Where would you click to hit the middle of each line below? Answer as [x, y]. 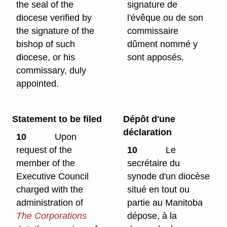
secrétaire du [154, 163]
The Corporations [52, 216]
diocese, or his [46, 58]
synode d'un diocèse [169, 176]
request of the [44, 150]
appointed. [38, 84]
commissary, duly [51, 71]
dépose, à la [152, 216]
